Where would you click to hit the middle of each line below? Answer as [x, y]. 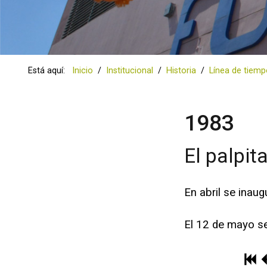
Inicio [83, 71]
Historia [181, 71]
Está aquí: [49, 71]
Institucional [130, 71]
